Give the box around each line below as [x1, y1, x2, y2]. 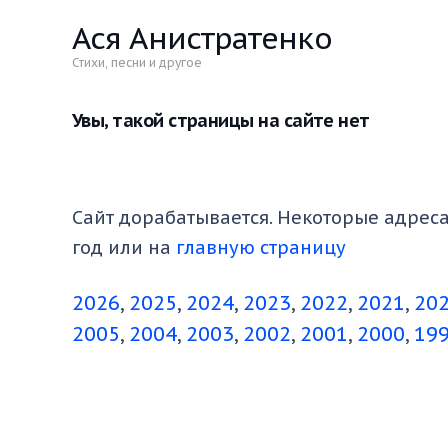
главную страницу [176, 236, 346, 259]
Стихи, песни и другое [72, 55, 202, 70]
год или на [72, 236, 176, 259]
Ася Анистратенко [72, 18, 332, 57]
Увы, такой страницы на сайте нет [72, 109, 370, 132]
